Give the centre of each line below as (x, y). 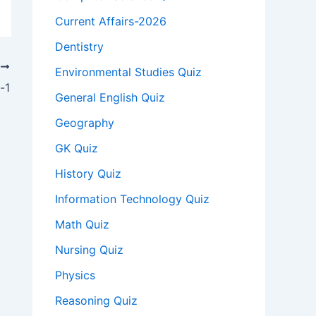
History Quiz (88, 174)
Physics (75, 275)
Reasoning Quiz (96, 301)
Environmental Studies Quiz (128, 72)
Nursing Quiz (89, 250)
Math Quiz (82, 225)
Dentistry (79, 47)
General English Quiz (110, 98)
